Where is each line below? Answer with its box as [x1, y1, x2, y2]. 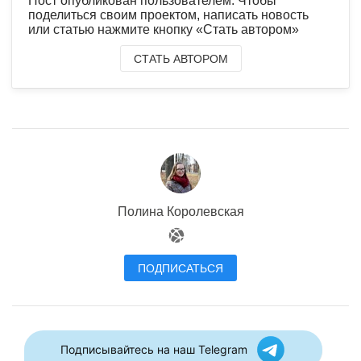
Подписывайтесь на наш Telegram [60, 342, 247, 357]
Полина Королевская [117, 204, 244, 218]
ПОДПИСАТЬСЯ [138, 261, 223, 275]
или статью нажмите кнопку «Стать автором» [28, 22, 299, 36]
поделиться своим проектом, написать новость [28, 7, 309, 22]
